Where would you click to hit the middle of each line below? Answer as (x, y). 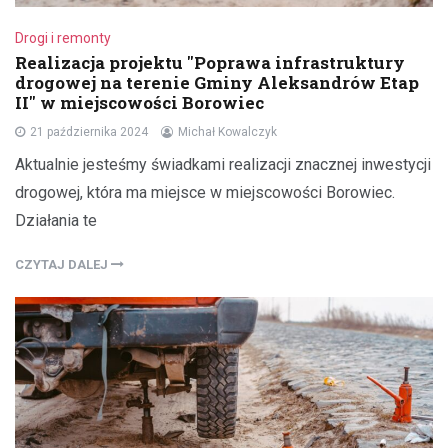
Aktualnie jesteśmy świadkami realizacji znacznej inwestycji (223, 165)
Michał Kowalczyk (227, 132)
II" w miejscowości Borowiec (139, 103)
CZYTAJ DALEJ (63, 265)
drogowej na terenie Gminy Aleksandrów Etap (217, 83)
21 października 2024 (89, 132)
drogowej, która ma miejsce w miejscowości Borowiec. (205, 193)
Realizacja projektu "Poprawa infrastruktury (210, 63)
